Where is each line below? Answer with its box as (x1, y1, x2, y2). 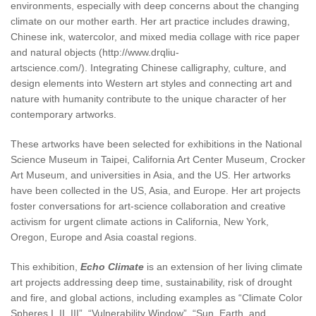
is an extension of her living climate (144, 260, 303, 272)
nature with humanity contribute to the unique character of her (11, 92, 286, 104)
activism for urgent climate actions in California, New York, (11, 215, 269, 227)
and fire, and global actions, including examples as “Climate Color (11, 291, 303, 303)
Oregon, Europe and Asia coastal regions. (11, 231, 200, 243)
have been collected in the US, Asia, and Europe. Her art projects (11, 184, 300, 196)
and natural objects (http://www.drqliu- (11, 46, 179, 58)
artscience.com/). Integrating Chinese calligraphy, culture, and (11, 61, 286, 73)
